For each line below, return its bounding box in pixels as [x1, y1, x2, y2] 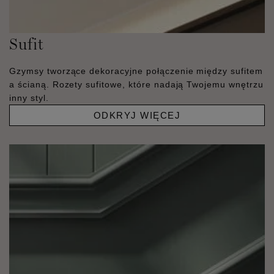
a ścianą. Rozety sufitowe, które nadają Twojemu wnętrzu [9, 79, 264, 89]
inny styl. [9, 92, 49, 103]
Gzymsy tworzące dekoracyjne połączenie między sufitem [9, 65, 263, 76]
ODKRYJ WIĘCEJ [93, 109, 181, 120]
